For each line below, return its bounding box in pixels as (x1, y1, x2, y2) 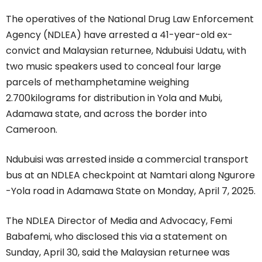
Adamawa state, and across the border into (6, 107, 207, 120)
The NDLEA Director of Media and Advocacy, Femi (6, 214, 232, 227)
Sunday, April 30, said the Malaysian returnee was (6, 246, 230, 259)
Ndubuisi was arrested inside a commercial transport (6, 153, 249, 166)
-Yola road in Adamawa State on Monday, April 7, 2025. (6, 184, 256, 198)
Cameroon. (6, 123, 57, 136)
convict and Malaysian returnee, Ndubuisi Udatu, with (6, 44, 246, 57)
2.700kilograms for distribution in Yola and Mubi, (6, 91, 222, 105)
